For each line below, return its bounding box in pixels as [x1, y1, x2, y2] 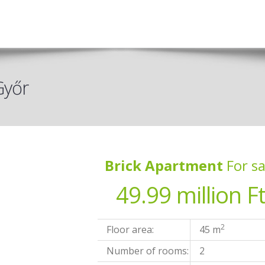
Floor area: [106, 223, 154, 236]
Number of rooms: [106, 244, 189, 257]
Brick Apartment [104, 156, 223, 175]
